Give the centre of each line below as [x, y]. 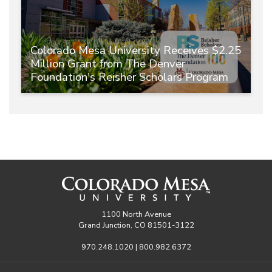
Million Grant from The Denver [108, 63]
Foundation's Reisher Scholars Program [129, 77]
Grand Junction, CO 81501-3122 [136, 225]
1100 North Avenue [136, 214]
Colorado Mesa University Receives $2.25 [136, 50]
